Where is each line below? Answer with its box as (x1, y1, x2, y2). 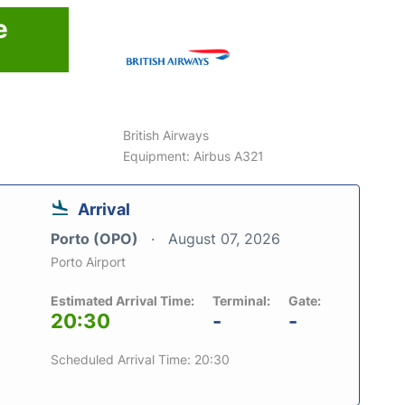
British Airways (123, 127, 210, 144)
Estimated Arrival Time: (51, 293, 194, 309)
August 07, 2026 (168, 230, 280, 249)
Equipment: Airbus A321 (123, 148, 265, 165)
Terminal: (212, 293, 270, 309)
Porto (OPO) (51, 230, 142, 249)
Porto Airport (51, 254, 126, 270)
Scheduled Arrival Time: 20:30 (51, 352, 230, 368)
